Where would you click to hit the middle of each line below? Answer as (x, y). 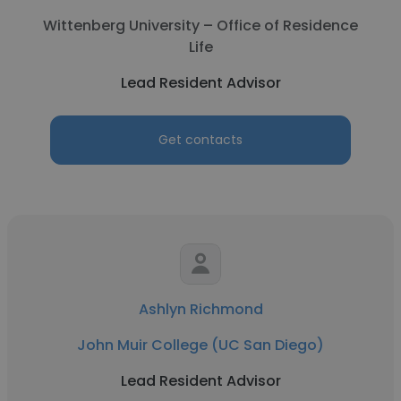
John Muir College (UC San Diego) (200, 345)
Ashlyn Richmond (200, 309)
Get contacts (200, 140)
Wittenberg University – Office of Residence (200, 26)
